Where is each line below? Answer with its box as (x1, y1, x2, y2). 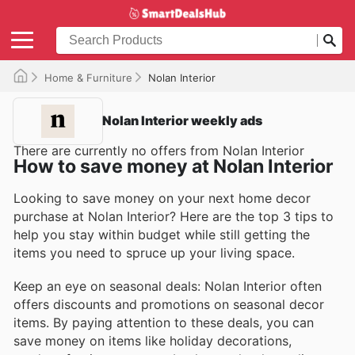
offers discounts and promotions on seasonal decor (13, 296, 324, 312)
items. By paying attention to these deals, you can (13, 314, 314, 330)
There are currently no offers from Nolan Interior (13, 142, 304, 158)
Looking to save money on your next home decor (13, 189, 311, 206)
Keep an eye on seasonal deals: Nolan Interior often (13, 277, 322, 294)
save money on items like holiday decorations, (13, 332, 292, 349)
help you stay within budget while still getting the (13, 226, 310, 242)
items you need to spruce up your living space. (13, 244, 295, 261)
